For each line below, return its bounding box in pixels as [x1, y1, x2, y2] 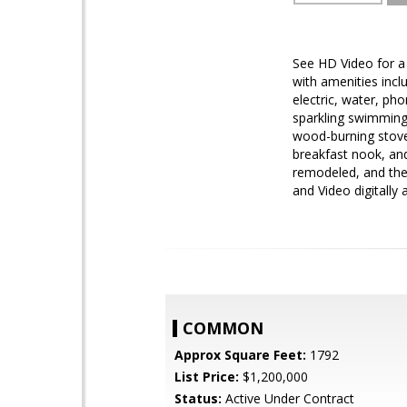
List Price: [174, 368, 239, 385]
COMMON [183, 317, 263, 339]
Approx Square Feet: [174, 346, 306, 363]
